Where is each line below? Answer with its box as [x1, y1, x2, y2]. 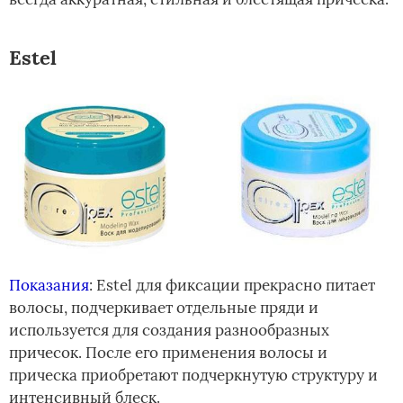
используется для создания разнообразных [9, 320, 329, 341]
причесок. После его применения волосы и [9, 343, 327, 363]
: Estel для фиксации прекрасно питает [89, 275, 375, 296]
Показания [9, 275, 89, 296]
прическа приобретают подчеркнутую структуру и [9, 365, 378, 386]
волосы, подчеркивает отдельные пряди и [9, 298, 318, 318]
